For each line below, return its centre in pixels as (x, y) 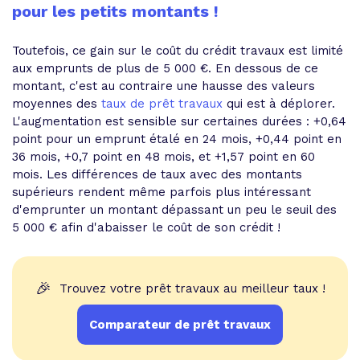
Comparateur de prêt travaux (180, 325)
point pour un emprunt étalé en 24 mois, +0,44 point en (177, 139)
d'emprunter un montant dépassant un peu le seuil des (174, 210)
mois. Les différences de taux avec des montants (157, 174)
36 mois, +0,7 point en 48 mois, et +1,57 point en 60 (164, 157)
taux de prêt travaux (162, 104)
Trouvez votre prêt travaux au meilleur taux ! (192, 288)
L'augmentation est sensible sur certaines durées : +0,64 (179, 121)
